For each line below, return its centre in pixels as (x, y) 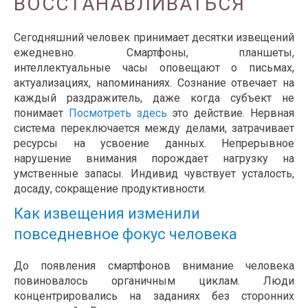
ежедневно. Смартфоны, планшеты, (154, 53)
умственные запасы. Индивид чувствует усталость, (154, 174)
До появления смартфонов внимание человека (154, 266)
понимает (41, 113)
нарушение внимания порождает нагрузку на (154, 159)
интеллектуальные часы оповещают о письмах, (154, 68)
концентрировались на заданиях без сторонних (154, 296)
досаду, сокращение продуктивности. (110, 189)
